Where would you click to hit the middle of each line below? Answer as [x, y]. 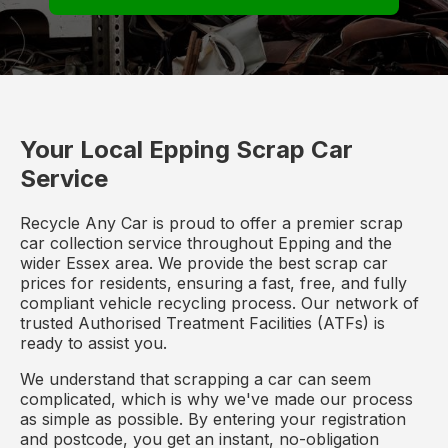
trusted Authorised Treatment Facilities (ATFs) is [202, 322]
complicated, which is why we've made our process [216, 398]
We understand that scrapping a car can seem [195, 378]
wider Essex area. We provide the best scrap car [204, 262]
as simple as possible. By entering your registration [213, 418]
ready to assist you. [93, 342]
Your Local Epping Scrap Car [186, 149]
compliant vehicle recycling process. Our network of [219, 302]
